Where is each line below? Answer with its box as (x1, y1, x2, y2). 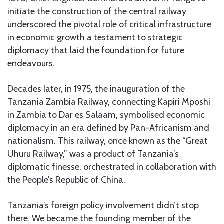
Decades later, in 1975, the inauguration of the (7, 83, 185, 94)
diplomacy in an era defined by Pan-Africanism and (7, 122, 209, 133)
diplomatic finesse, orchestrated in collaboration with (7, 161, 216, 172)
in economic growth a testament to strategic (7, 31, 183, 43)
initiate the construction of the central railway (7, 5, 186, 17)
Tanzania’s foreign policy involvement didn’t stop (7, 199, 199, 211)
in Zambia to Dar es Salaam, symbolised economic (7, 109, 205, 120)
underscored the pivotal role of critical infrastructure (7, 18, 211, 30)
